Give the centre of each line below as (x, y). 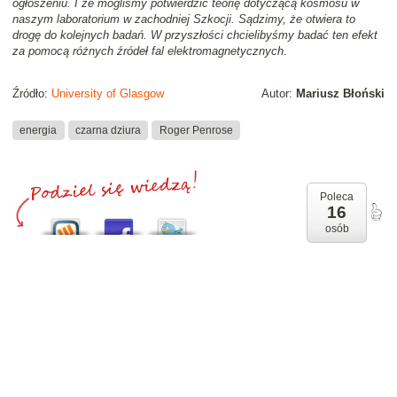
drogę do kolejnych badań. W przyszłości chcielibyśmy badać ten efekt (195, 35)
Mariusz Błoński (340, 94)
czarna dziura (108, 130)
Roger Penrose (196, 130)
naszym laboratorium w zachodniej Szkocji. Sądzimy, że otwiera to (184, 19)
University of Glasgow (108, 94)
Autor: (279, 94)
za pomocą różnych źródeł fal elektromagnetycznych (148, 51)
